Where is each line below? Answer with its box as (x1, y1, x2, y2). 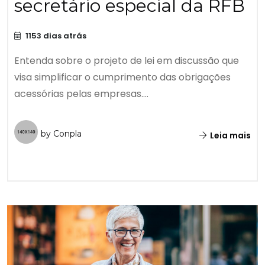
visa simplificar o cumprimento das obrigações (14, 70, 231, 85)
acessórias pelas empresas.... (14, 87, 148, 101)
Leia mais (208, 130, 251, 142)
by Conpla (41, 128, 82, 140)
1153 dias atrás (24, 30, 86, 42)
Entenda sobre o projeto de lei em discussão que (14, 54, 239, 68)
